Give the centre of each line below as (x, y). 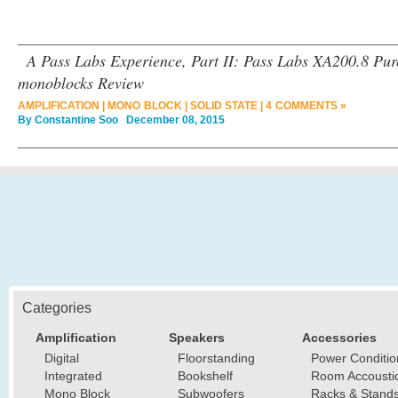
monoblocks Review (81, 83)
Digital (62, 358)
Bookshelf (205, 376)
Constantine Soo (76, 120)
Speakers (197, 338)
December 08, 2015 (171, 120)
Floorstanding (216, 358)
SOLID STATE (223, 106)
